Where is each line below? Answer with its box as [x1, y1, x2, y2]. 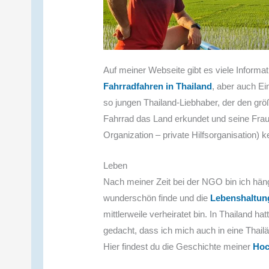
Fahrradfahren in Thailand [103, 80, 213, 91]
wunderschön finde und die [103, 192, 211, 203]
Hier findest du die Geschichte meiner [103, 241, 253, 252]
